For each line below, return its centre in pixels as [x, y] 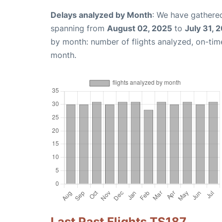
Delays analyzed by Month [101, 15]
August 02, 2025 [139, 28]
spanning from [79, 28]
